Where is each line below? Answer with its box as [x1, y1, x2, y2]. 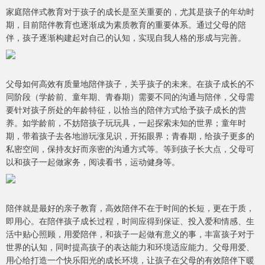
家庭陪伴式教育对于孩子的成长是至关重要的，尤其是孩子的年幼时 [6, 5, 254, 18]
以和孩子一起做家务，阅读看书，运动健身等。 [6, 156, 180, 168]
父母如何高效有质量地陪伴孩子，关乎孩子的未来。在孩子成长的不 [6, 77, 254, 90]
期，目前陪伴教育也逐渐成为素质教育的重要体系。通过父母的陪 [6, 18, 246, 31]
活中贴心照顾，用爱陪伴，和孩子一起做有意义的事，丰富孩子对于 [6, 228, 254, 240]
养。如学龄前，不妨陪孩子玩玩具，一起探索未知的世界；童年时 [6, 117, 246, 129]
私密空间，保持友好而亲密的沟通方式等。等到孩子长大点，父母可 [6, 143, 254, 155]
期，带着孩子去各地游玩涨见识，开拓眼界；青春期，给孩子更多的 [6, 130, 254, 142]
